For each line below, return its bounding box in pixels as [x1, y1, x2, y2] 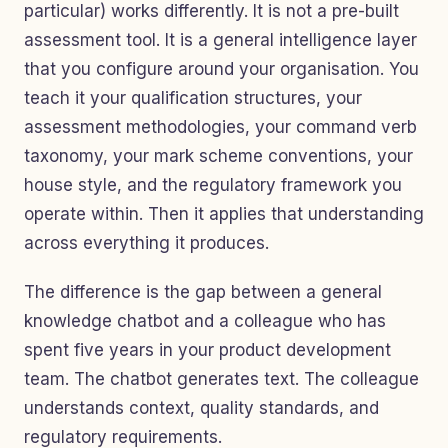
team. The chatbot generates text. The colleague [24, 369, 419, 389]
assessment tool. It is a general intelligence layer [24, 30, 417, 50]
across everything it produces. [24, 233, 269, 253]
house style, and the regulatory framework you [24, 175, 402, 195]
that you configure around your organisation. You [24, 59, 419, 79]
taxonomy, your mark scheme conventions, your [24, 146, 413, 166]
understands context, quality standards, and [24, 398, 379, 418]
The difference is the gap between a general [24, 282, 382, 302]
